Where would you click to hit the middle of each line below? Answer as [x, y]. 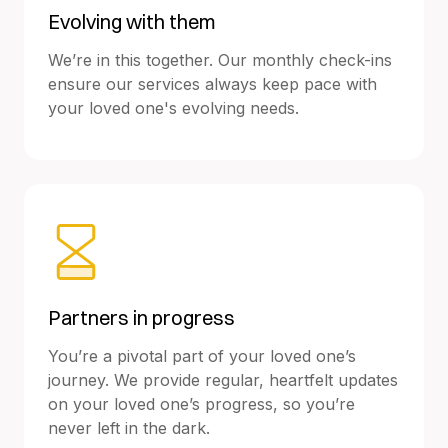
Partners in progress [141, 317]
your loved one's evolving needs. [173, 107]
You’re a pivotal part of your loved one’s [202, 355]
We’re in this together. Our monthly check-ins [220, 59]
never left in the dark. [129, 427]
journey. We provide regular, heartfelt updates [223, 379]
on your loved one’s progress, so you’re [201, 403]
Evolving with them [132, 21]
